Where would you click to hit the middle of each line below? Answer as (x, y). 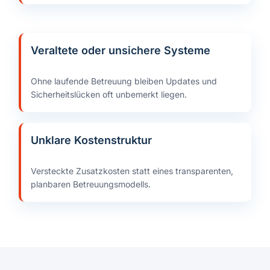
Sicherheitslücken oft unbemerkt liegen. (109, 95)
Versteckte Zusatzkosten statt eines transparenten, (132, 171)
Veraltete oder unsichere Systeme (121, 51)
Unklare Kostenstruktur (91, 140)
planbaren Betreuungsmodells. (91, 184)
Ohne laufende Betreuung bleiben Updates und (124, 81)
